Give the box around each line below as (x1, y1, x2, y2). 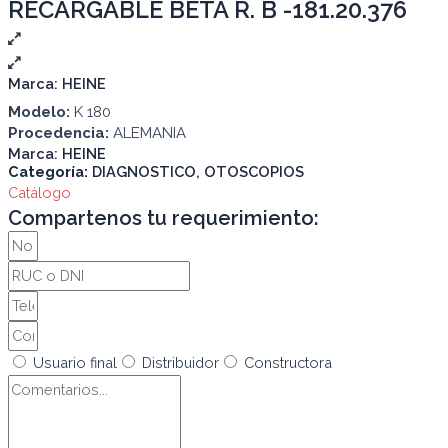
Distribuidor (142, 354, 219, 372)
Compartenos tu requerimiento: (8, 206, 319, 231)
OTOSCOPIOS (204, 163, 304, 181)
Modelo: (8, 103, 70, 122)
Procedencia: (8, 124, 109, 143)
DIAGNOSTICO (92, 163, 196, 181)
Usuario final (33, 354, 117, 372)
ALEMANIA (109, 124, 186, 143)
